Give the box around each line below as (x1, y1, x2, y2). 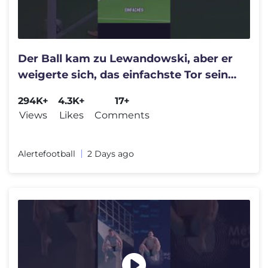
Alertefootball (18, 148, 75, 159)
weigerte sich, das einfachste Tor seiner (18, 68, 239, 81)
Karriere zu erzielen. (18, 84, 129, 98)
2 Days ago (87, 148, 134, 159)
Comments (95, 109, 150, 121)
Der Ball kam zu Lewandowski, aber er (18, 52, 233, 65)
